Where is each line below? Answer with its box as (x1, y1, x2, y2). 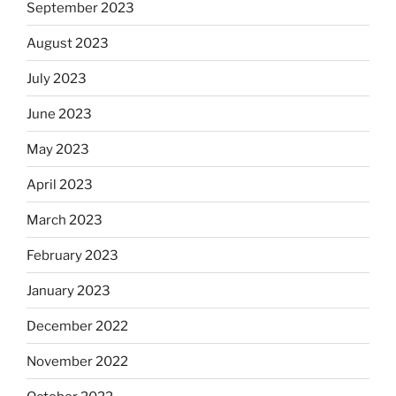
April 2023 (27, 176, 93, 193)
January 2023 (27, 282, 110, 299)
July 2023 (27, 70, 87, 87)
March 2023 (27, 211, 103, 228)
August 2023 (27, 34, 109, 51)
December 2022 (27, 317, 128, 334)
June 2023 (27, 105, 92, 122)
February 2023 (27, 247, 118, 263)
